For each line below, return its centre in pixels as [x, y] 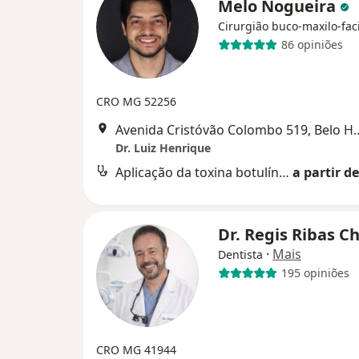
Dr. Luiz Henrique [163, 147]
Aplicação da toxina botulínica [284, 172]
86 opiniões [312, 44]
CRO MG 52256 [136, 101]
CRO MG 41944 [136, 349]
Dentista [240, 254]
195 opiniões [315, 273]
